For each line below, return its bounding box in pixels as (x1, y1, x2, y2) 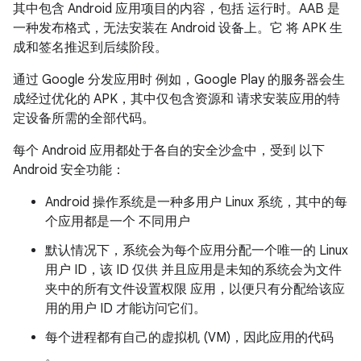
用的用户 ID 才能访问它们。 (45, 301, 206, 317)
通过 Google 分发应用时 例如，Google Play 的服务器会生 (13, 72, 345, 88)
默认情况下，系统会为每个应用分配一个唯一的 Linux (45, 243, 348, 259)
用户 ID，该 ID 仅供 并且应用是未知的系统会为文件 (45, 262, 342, 278)
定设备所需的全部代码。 (13, 110, 155, 127)
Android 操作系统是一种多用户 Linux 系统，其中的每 (45, 194, 347, 210)
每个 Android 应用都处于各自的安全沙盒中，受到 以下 (13, 143, 325, 159)
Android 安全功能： (13, 162, 125, 178)
